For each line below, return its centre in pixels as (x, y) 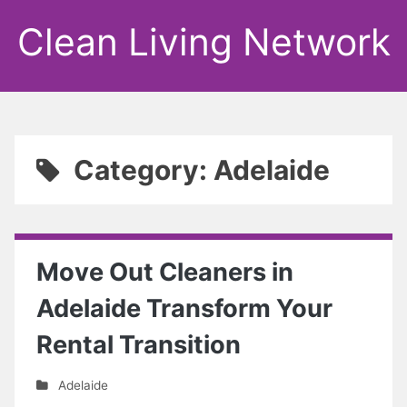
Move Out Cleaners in (165, 272)
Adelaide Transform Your (184, 308)
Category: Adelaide (201, 170)
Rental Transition (139, 345)
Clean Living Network (203, 42)
